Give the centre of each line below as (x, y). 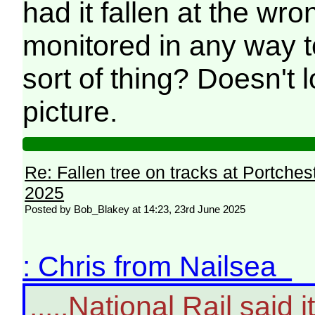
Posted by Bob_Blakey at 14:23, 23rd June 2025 (135, 209)
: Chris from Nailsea (157, 266)
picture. (70, 111)
